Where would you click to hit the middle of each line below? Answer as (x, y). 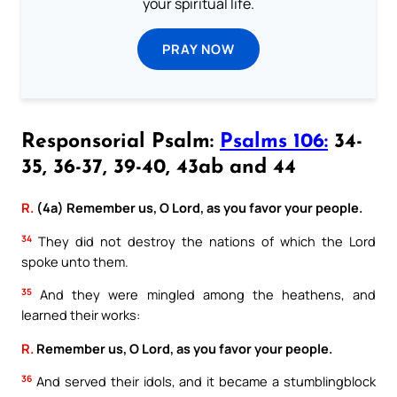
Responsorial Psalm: (121, 143)
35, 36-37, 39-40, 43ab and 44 (159, 168)
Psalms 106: (274, 143)
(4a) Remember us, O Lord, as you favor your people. (198, 208)
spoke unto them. (75, 261)
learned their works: (81, 315)
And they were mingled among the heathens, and (204, 295)
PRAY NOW (198, 49)
